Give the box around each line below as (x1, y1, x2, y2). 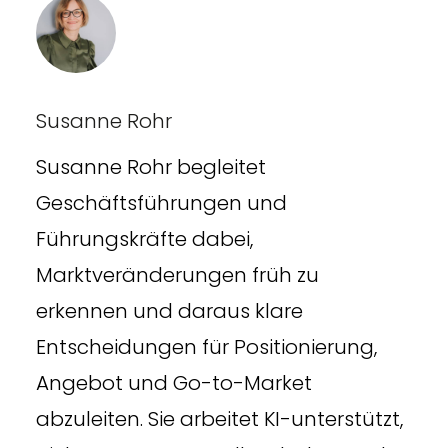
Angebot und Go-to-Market (35, 368, 312, 397)
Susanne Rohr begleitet (35, 152, 266, 181)
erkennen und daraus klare (35, 296, 303, 325)
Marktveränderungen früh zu (35, 260, 319, 289)
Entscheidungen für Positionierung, (35, 332, 377, 361)
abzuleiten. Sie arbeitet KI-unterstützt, (35, 404, 403, 433)
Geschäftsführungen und (35, 188, 287, 217)
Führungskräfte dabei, (35, 224, 253, 253)
